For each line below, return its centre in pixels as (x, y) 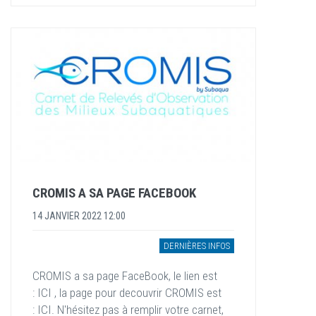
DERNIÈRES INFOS (197, 246)
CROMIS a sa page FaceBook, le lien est (125, 276)
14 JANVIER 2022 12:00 (79, 216)
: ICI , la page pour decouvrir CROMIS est (127, 293)
